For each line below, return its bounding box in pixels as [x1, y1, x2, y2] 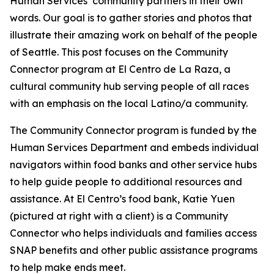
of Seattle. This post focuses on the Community [10, 46, 228, 58]
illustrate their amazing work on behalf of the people [10, 29, 257, 41]
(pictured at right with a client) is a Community [10, 210, 228, 222]
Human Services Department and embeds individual [10, 141, 259, 154]
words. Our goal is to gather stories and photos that [10, 12, 252, 24]
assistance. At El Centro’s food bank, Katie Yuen [10, 193, 235, 205]
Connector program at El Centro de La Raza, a [10, 63, 231, 75]
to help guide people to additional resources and [10, 176, 242, 188]
